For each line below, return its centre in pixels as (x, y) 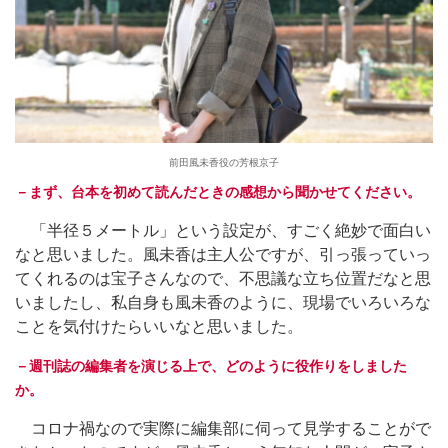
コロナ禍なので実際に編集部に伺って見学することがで (223, 428)
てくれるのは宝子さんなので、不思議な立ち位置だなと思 (223, 278)
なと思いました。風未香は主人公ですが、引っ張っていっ (223, 254)
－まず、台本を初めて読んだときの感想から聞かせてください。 (218, 191)
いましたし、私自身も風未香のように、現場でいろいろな (223, 302)
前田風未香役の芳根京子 (224, 162)
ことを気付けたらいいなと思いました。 (159, 326)
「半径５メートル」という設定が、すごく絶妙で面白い (223, 230)
